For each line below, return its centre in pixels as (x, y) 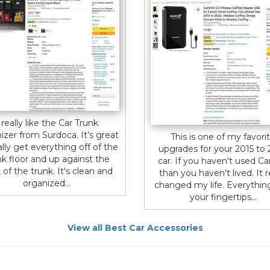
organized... (47, 183)
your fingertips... (223, 197)
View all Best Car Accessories (135, 228)
